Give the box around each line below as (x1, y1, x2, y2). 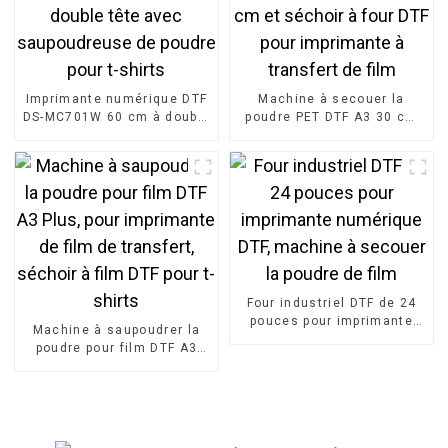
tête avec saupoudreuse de (23, 127, 209, 142)
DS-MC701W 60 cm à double (22, 109, 211, 124)
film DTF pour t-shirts (44, 394, 188, 409)
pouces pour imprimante (249, 313, 414, 328)
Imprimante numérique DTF (25, 91, 208, 106)
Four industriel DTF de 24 (246, 295, 417, 310)
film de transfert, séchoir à (24, 376, 209, 391)
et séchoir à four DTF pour (243, 127, 420, 142)
